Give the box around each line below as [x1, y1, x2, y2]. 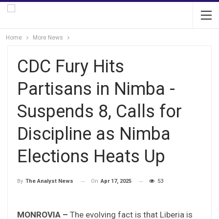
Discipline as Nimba [17, 124, 171, 144]
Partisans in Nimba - [17, 79, 175, 99]
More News [33, 34, 63, 41]
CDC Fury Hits [17, 56, 124, 77]
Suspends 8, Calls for [17, 101, 182, 122]
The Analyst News [25, 178, 73, 185]
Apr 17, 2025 [101, 178, 131, 184]
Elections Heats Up [17, 146, 165, 167]
